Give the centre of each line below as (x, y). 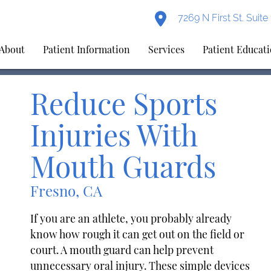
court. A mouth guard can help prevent (122, 249)
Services (167, 49)
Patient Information (87, 49)
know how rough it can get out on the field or (137, 233)
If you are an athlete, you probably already (131, 218)
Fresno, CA (66, 191)
